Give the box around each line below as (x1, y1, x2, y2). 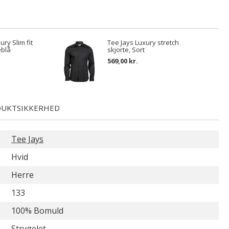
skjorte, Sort (107, 45, 145, 54)
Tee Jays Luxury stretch (107, 38, 179, 47)
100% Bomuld (11, 205, 63, 216)
